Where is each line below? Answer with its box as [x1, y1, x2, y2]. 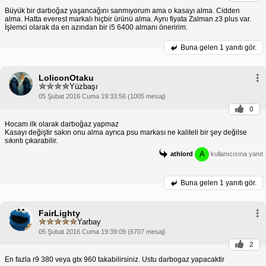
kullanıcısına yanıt [209, 150, 263, 157]
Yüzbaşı [69, 82, 98, 91]
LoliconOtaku [39, 72, 94, 83]
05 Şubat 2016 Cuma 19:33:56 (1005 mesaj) [39, 92, 166, 100]
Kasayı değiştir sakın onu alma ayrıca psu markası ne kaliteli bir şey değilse [5, 128, 247, 137]
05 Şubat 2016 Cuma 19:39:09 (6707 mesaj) [39, 227, 166, 235]
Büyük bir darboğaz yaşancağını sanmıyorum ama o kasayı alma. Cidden [5, 6, 240, 15]
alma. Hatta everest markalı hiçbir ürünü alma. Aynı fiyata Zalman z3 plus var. [5, 14, 251, 23]
